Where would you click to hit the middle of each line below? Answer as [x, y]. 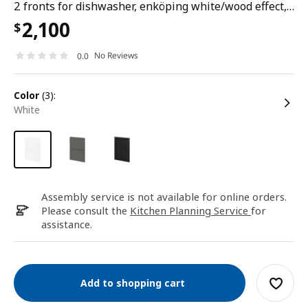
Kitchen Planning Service [190, 210]
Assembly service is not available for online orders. [164, 197]
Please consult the [86, 210]
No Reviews [116, 56]
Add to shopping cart [130, 283]
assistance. [67, 224]
